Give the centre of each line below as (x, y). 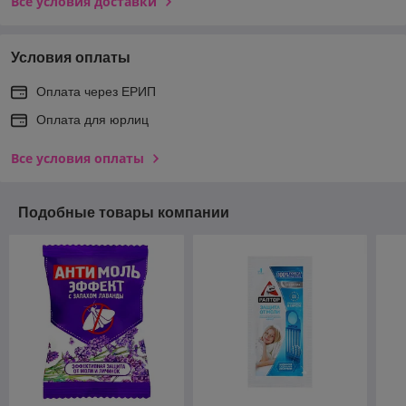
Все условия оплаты (77, 158)
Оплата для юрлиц (92, 119)
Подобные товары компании (124, 212)
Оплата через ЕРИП (96, 91)
